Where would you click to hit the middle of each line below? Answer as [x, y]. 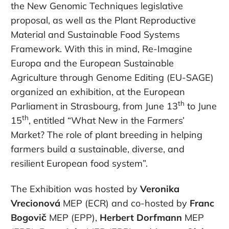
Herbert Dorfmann [141, 217]
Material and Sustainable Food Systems [95, 34]
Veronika [160, 189]
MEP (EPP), [73, 217]
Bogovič [29, 217]
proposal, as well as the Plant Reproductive [103, 20]
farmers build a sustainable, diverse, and [98, 149]
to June [201, 106]
